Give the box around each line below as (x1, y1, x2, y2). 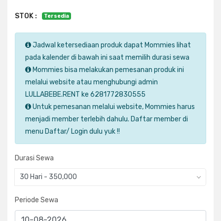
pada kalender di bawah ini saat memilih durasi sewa (25, 53, 189, 62)
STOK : (15, 11, 37, 20)
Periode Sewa (15, 196, 58, 205)
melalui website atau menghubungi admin (25, 78, 158, 87)
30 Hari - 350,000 (20, 173, 77, 182)
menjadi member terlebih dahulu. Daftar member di (25, 115, 188, 124)
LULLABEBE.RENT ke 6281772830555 (25, 90, 146, 99)
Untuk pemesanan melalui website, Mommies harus (31, 103, 195, 111)
